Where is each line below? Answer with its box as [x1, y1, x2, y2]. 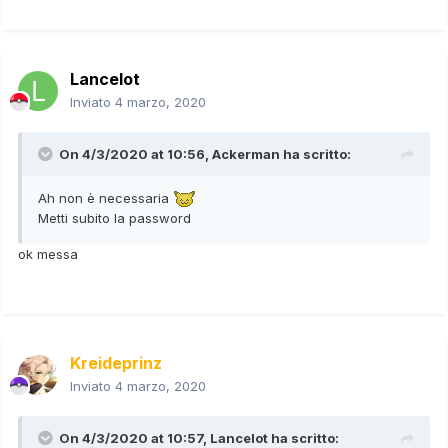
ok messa [18, 246, 78, 263]
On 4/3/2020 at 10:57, [59, 429, 210, 446]
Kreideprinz [70, 352, 162, 373]
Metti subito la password [38, 210, 195, 227]
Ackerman [212, 145, 280, 162]
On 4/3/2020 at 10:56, [59, 145, 212, 162]
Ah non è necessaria [38, 189, 173, 206]
